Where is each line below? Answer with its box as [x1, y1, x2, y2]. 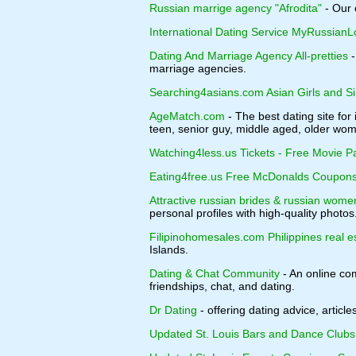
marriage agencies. [149, 62, 246, 75]
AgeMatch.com [149, 110, 225, 122]
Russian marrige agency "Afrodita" [149, 2, 322, 14]
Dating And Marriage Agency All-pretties [149, 49, 348, 62]
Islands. [149, 243, 188, 256]
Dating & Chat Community [149, 267, 280, 280]
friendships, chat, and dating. [149, 280, 295, 292]
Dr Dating [149, 304, 197, 316]
